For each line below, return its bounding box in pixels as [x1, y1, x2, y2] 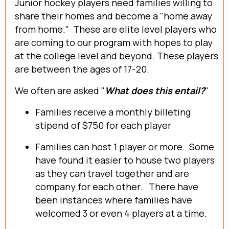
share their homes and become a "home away [15, 9, 212, 22]
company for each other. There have [35, 180, 198, 193]
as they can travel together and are [35, 167, 189, 179]
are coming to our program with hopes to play [15, 36, 213, 49]
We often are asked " [15, 84, 105, 97]
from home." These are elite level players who [15, 22, 217, 35]
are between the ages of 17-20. [15, 62, 149, 75]
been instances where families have [35, 193, 192, 206]
